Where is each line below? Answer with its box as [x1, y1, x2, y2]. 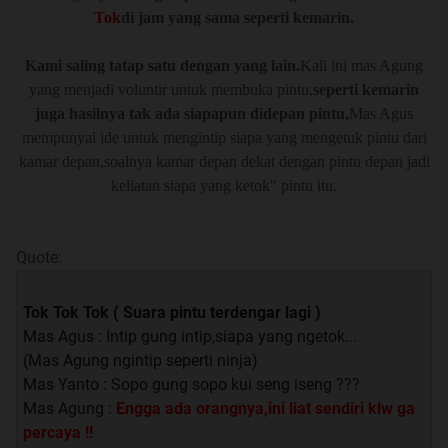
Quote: [16, 247, 62, 267]
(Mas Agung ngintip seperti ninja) [23, 350, 258, 370]
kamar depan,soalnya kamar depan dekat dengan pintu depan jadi [18, 152, 430, 170]
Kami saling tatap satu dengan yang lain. [25, 56, 300, 74]
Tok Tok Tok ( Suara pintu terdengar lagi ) [23, 302, 321, 322]
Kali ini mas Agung [300, 56, 423, 74]
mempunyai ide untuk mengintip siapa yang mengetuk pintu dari [21, 128, 427, 146]
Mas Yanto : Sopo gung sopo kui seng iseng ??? [23, 374, 360, 394]
